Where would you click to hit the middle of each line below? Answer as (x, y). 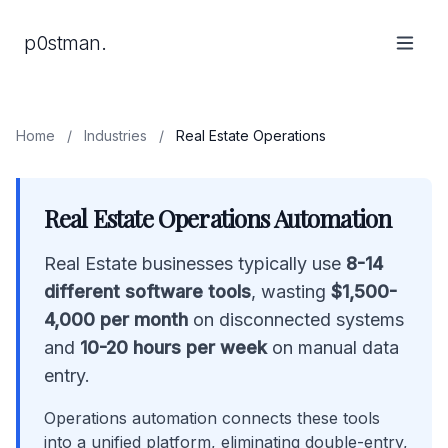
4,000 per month (116, 319)
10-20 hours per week (173, 347)
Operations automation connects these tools (212, 418)
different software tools (147, 291)
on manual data (333, 347)
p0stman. (65, 43)
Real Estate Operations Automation (218, 218)
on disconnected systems (296, 319)
